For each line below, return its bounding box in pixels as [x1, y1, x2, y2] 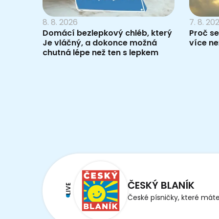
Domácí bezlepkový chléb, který [43, 27, 172, 39]
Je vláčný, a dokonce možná [43, 37, 157, 48]
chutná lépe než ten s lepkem [43, 46, 158, 58]
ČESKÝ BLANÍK [128, 178, 195, 193]
